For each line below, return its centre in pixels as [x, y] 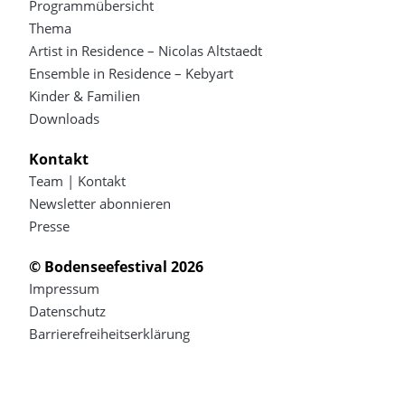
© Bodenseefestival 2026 [117, 267]
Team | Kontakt [78, 181]
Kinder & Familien [85, 96]
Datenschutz [68, 311]
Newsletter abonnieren [100, 203]
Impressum [65, 288]
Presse [50, 226]
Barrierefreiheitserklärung [110, 334]
